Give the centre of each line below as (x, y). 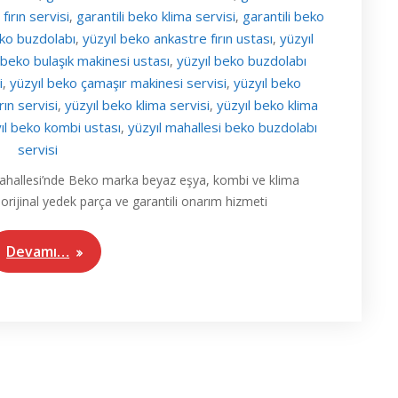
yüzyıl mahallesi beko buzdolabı (223, 127)
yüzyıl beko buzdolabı (242, 60)
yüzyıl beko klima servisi (137, 104)
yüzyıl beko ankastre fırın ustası (178, 38)
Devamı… (38, 251)
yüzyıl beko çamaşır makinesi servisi (119, 82)
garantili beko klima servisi (155, 16)
